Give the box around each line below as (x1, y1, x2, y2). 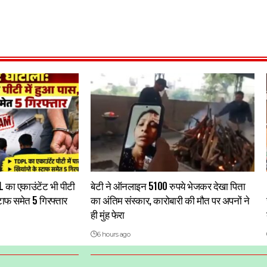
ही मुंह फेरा (91, 207, 125, 222)
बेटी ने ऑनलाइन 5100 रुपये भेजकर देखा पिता (91, 178, 246, 194)
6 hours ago (97, 230, 131, 239)
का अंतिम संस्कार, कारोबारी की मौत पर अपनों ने (91, 193, 250, 208)
